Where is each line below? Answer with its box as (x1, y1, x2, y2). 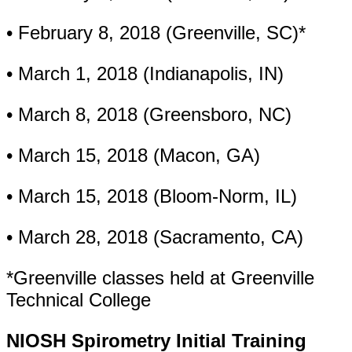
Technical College (6, 289, 151, 310)
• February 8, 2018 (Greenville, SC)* (6, 22, 306, 43)
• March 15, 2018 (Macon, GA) (6, 145, 260, 166)
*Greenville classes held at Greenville (6, 267, 314, 288)
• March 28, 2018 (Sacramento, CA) (6, 226, 303, 247)
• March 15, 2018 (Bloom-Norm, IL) (6, 185, 297, 207)
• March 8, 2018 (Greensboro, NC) (6, 104, 291, 125)
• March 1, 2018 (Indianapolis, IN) (6, 63, 284, 84)
